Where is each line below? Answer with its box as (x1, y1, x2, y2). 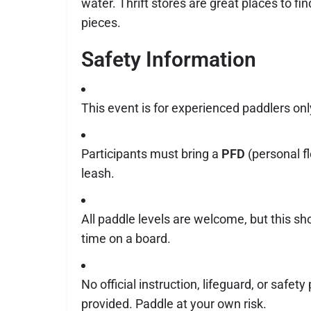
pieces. (81, 15, 121, 31)
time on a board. (81, 231, 171, 246)
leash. (81, 166, 115, 181)
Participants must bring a (81, 146, 221, 162)
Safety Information (81, 47, 256, 72)
